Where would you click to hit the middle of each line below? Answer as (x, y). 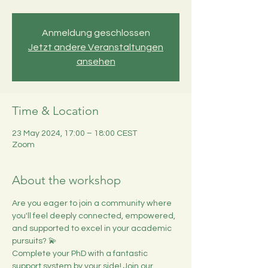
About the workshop (66, 180)
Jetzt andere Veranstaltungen (96, 47)
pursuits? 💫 (34, 241)
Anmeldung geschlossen (96, 33)
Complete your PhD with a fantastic (81, 254)
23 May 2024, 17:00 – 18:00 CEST (74, 133)
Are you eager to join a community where (93, 203)
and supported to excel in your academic (93, 229)
